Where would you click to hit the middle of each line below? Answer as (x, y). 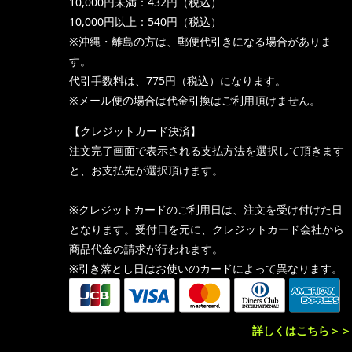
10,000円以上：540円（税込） (145, 22)
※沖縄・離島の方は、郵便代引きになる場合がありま (200, 41)
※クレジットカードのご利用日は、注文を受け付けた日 (206, 209)
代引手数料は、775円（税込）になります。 (178, 81)
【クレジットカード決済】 (135, 131)
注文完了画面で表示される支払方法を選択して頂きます (207, 150)
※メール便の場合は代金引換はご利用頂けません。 (195, 100)
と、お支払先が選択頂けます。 (146, 170)
